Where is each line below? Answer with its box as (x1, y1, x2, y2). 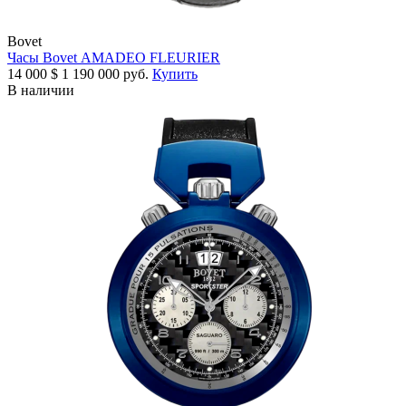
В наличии (7, 82, 74, 99)
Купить (152, 66, 198, 82)
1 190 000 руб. (62, 66, 152, 82)
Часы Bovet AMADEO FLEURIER (7, 50, 220, 66)
